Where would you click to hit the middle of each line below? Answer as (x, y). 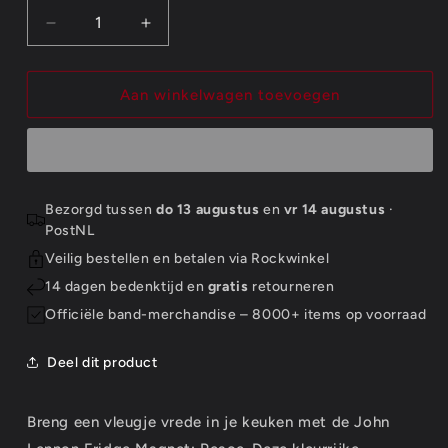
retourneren (291, 286)
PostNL (70, 230)
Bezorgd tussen (100, 209)
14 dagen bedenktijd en (126, 286)
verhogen (181, 52)
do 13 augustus (208, 209)
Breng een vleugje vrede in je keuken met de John (208, 422)
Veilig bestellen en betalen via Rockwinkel (187, 258)
